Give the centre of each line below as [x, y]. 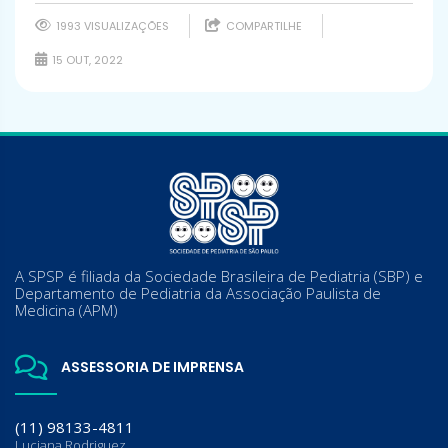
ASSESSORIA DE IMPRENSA [150, 366]
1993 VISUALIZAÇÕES [111, 25]
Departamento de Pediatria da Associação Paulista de [198, 292]
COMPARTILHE [262, 25]
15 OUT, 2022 [86, 59]
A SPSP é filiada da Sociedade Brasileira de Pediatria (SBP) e [219, 275]
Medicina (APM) [66, 309]
